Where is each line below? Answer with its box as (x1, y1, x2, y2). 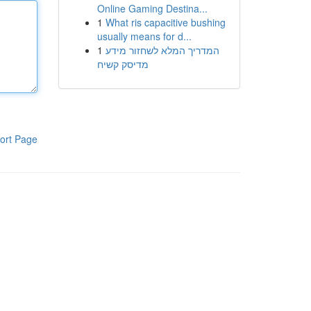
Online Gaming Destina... (96, 1, 208, 15)
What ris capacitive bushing (105, 15, 226, 29)
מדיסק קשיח (96, 57, 149, 71)
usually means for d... (96, 29, 192, 43)
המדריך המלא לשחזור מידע (105, 43, 219, 57)
